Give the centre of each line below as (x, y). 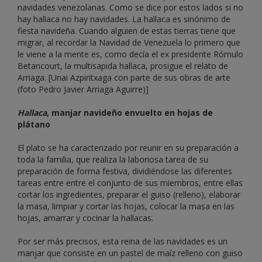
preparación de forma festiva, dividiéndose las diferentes (125, 171)
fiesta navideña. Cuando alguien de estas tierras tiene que (127, 31)
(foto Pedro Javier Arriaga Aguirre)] (83, 89)
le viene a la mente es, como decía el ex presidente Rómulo (130, 54)
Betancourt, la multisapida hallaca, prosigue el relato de (123, 66)
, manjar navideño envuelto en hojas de (130, 113)
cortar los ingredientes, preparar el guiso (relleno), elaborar (129, 195)
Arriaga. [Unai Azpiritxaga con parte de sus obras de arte (124, 78)
